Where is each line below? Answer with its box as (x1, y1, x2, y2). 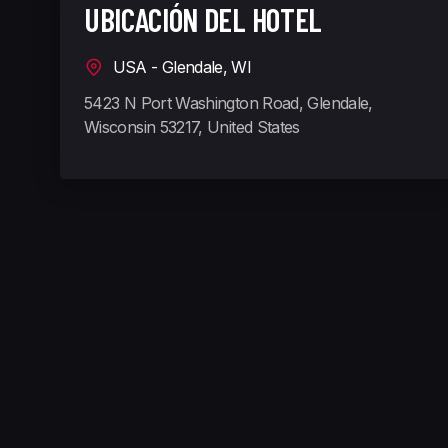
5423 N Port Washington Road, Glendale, (84, 93, 373, 114)
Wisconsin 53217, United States (84, 117, 300, 138)
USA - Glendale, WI (104, 57, 252, 78)
